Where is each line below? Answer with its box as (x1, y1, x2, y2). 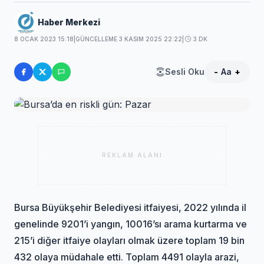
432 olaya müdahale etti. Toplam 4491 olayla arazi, (14, 250, 240, 263)
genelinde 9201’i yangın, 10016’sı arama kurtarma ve (14, 217, 247, 230)
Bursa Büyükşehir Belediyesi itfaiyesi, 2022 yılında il (14, 201, 247, 213)
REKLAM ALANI (101, 151, 163, 159)
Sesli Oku (164, 66, 204, 77)
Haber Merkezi (38, 16, 101, 27)
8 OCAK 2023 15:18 (14, 35, 74, 42)
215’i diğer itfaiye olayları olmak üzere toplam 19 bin (14, 234, 245, 246)
